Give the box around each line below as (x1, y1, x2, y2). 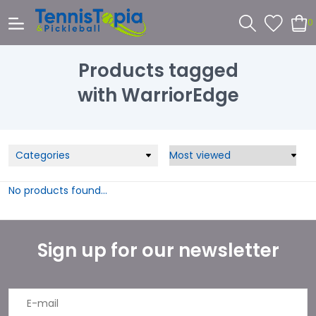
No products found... (8, 183, 107, 197)
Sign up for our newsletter (37, 238, 279, 263)
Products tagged (78, 57, 238, 83)
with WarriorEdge (77, 82, 239, 108)
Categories (16, 148, 70, 162)
